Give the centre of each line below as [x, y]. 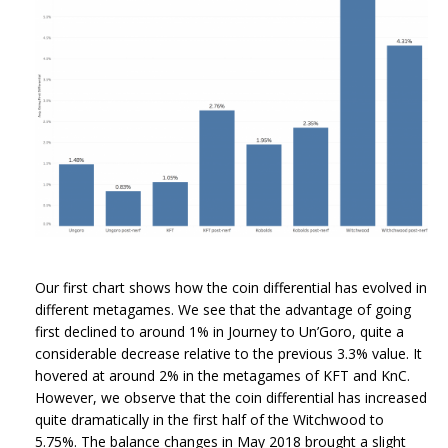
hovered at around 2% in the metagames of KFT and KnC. [222, 376]
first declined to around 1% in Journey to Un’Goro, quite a [219, 332]
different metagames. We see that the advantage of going [223, 310]
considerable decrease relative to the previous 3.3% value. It [228, 354]
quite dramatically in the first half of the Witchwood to [209, 420]
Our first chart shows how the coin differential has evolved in [231, 288]
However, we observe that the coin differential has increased [231, 398]
